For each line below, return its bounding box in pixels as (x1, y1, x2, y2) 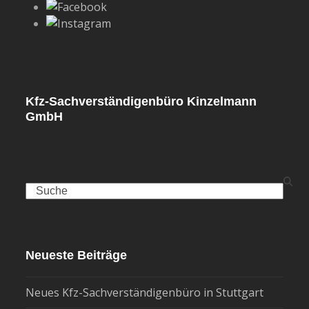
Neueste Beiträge (26, 248, 128, 263)
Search (25, 182, 61, 198)
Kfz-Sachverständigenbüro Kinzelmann (26, 94, 257, 109)
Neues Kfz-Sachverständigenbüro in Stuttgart (26, 285, 264, 301)
